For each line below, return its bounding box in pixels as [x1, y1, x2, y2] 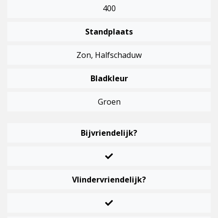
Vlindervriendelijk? [72, 174, 146, 185]
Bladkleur [90, 73, 128, 84]
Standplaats [85, 26, 133, 37]
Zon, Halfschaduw [76, 50, 142, 61]
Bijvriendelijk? [81, 127, 137, 139]
